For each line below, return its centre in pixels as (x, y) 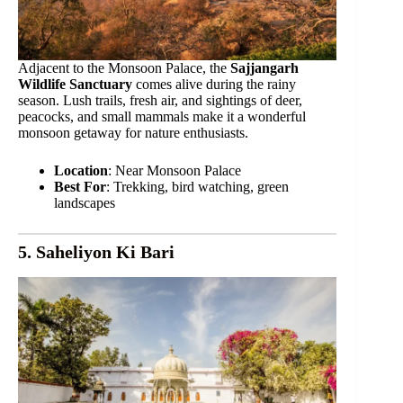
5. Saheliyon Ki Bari (96, 251)
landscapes (85, 202)
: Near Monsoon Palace (175, 170)
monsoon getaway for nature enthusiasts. (133, 132)
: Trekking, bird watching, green (197, 186)
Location (81, 170)
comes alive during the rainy (214, 84)
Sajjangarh (264, 67)
